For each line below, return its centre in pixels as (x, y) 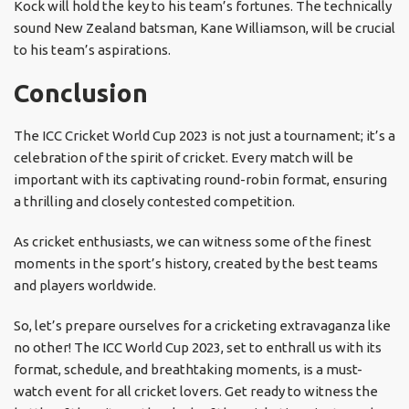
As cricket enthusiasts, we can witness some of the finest (193, 242)
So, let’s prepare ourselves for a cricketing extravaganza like (202, 326)
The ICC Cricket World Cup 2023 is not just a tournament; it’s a (204, 136)
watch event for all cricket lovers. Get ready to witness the (196, 392)
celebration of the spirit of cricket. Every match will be (184, 158)
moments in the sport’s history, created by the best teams (196, 264)
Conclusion (81, 93)
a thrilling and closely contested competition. (156, 202)
